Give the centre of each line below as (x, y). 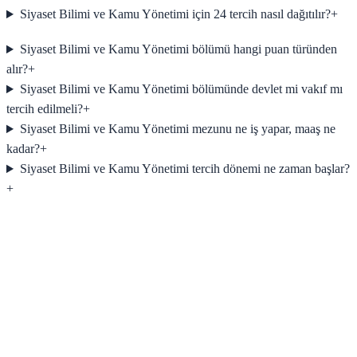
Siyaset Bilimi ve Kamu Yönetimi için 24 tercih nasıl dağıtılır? (175, 14)
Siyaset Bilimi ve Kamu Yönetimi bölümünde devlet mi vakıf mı (181, 89)
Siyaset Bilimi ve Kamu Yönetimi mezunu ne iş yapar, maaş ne (177, 129)
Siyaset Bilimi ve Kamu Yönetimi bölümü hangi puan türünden (178, 49)
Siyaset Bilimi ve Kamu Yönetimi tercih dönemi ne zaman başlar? (184, 169)
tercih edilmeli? (45, 109)
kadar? (23, 149)
